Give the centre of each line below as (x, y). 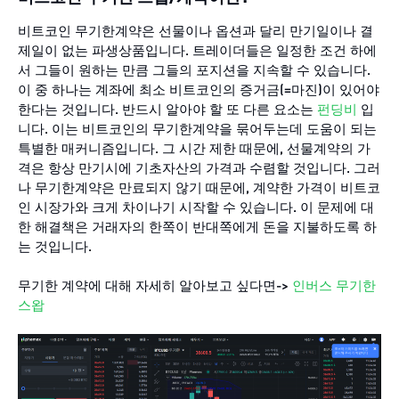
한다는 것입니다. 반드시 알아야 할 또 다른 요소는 (167, 109)
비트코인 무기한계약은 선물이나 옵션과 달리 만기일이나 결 (195, 31)
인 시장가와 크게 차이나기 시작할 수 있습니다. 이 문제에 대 (196, 207)
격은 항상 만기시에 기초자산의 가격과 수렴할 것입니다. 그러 (199, 168)
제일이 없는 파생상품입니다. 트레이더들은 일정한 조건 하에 (197, 50)
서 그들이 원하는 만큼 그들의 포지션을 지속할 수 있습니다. (194, 70)
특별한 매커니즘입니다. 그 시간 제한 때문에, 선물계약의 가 (194, 148)
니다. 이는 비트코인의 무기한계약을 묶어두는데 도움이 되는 (197, 129)
